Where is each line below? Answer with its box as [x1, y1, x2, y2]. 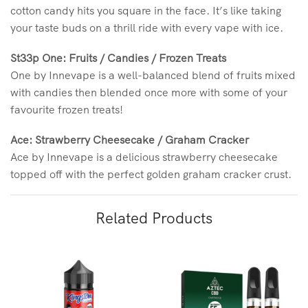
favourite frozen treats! [10, 102, 123, 117]
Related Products [96, 208, 212, 228]
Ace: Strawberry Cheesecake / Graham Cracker [10, 132, 249, 146]
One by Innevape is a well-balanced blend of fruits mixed [10, 68, 296, 82]
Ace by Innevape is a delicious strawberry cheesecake [10, 149, 278, 164]
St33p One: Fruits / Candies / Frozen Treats [10, 51, 226, 65]
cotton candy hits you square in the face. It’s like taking [10, 3, 281, 18]
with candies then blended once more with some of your [10, 85, 287, 100]
